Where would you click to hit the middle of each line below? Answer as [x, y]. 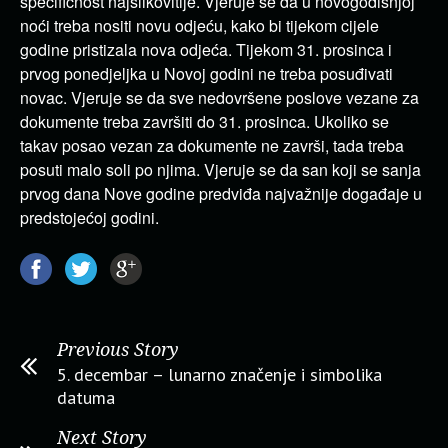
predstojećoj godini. [89, 217]
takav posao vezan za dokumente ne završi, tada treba [212, 145]
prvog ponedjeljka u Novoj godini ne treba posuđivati [206, 73]
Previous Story [118, 349]
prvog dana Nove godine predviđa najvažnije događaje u [221, 193]
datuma [86, 397]
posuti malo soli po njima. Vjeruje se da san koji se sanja [220, 169]
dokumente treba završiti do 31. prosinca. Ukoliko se [204, 121]
